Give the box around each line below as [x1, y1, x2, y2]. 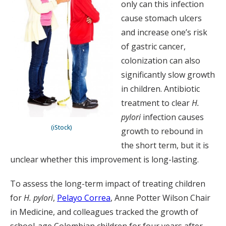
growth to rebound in [121, 126, 203, 137]
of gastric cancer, [121, 41, 186, 52]
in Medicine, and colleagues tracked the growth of [10, 206, 198, 217]
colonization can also [121, 55, 200, 66]
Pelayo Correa [57, 192, 110, 203]
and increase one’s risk [121, 27, 207, 38]
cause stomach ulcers [121, 13, 202, 24]
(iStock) [51, 123, 72, 132]
